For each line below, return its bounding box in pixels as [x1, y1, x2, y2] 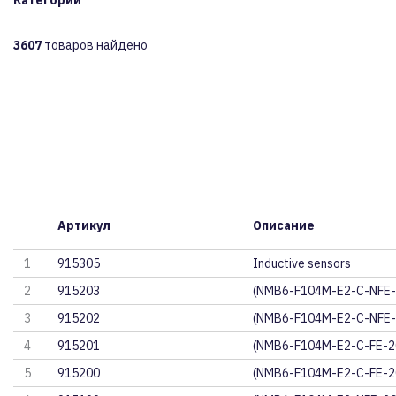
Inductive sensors [252, 255, 351, 271]
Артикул [57, 217, 111, 233]
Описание [252, 217, 315, 233]
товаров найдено [42, 37, 148, 53]
